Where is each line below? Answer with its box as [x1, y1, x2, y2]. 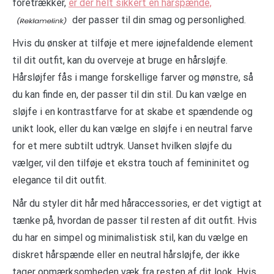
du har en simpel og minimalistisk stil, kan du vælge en [12, 232, 248, 244]
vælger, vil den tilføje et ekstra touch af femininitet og [12, 157, 249, 169]
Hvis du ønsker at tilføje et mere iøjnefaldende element [12, 37, 253, 50]
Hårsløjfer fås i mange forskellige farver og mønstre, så [12, 72, 253, 84]
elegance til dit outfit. [12, 174, 106, 187]
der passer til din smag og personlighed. [70, 14, 246, 26]
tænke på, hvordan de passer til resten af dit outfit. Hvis [12, 215, 257, 227]
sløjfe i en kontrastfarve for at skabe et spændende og [12, 106, 253, 118]
